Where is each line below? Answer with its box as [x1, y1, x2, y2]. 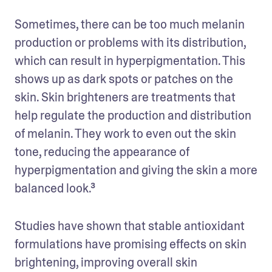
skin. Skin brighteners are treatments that [15, 89, 236, 105]
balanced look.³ [15, 180, 95, 196]
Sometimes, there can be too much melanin [15, 16, 245, 32]
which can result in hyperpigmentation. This [15, 52, 245, 69]
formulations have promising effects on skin [15, 236, 246, 252]
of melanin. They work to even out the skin [15, 125, 236, 141]
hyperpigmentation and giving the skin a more [15, 161, 257, 178]
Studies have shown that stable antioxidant [15, 217, 245, 234]
